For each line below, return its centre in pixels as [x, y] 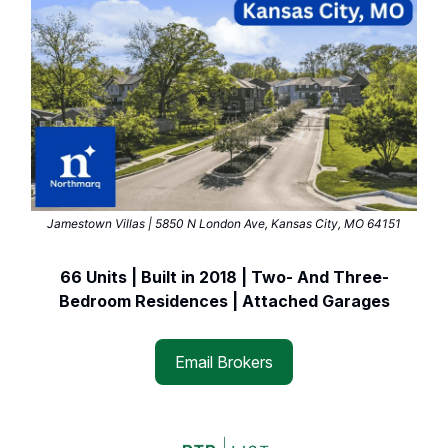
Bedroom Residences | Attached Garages [224, 300]
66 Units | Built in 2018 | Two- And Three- [224, 276]
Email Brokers [224, 361]
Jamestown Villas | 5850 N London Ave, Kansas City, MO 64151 [224, 223]
